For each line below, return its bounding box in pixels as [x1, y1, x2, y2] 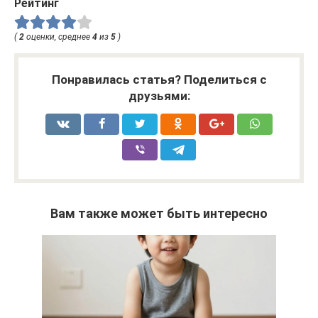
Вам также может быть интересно [50, 206, 268, 221]
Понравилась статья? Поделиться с [51, 72, 267, 87]
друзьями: [128, 89, 190, 104]
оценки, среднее [24, 32, 92, 43]
